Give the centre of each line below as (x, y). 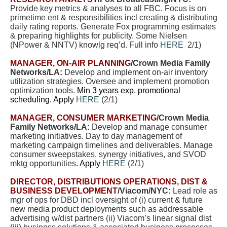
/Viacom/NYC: (144, 191)
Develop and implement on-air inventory (136, 72)
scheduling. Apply (43, 100)
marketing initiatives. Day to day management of (96, 136)
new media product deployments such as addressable (107, 209)
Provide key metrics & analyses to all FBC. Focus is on (108, 8)
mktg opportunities (43, 163)
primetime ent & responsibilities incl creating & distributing (114, 17)
